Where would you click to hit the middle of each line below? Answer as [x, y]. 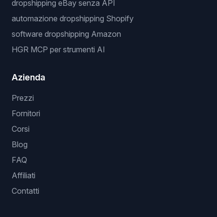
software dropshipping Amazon [66, 34]
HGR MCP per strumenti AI [58, 49]
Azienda [28, 77]
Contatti [25, 191]
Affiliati [23, 175]
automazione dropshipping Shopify [73, 18]
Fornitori [26, 113]
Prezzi [23, 98]
